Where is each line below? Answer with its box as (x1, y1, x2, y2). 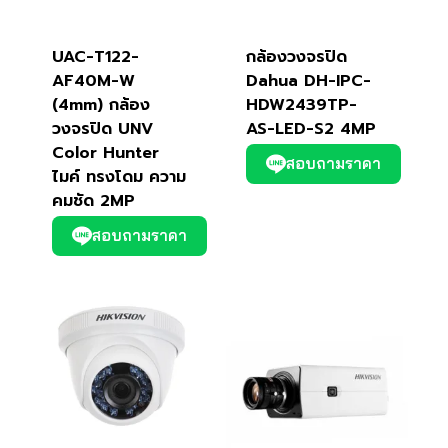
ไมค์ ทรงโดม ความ (51, 165, 186, 190)
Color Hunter (51, 141, 159, 166)
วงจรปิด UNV (51, 117, 153, 142)
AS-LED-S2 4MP (246, 117, 377, 142)
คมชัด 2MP (51, 189, 135, 214)
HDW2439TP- (246, 93, 358, 118)
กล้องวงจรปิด (246, 45, 348, 70)
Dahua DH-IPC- (246, 69, 372, 94)
